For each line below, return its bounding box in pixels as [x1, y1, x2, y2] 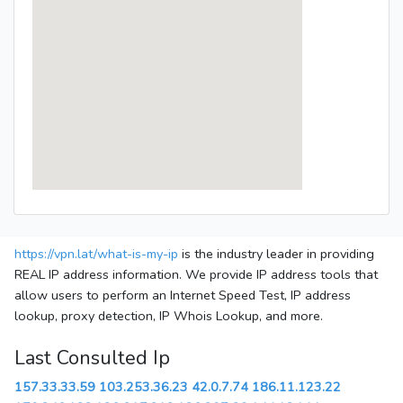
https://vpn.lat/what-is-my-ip [14, 245, 178, 264]
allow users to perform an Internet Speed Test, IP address [14, 286, 351, 305]
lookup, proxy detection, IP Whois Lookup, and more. [14, 307, 323, 326]
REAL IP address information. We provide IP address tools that [14, 265, 378, 284]
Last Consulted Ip [14, 345, 170, 372]
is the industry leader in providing [178, 245, 374, 264]
